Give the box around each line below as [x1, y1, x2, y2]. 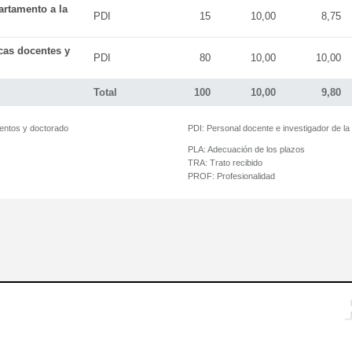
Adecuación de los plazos [206, 145, 305, 154]
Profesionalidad [214, 171, 275, 181]
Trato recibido [207, 158, 262, 167]
